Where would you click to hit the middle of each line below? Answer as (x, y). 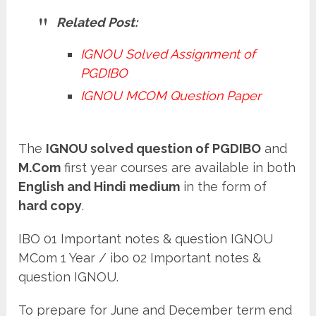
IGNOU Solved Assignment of (168, 54)
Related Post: (97, 22)
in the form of (224, 186)
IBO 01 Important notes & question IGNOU (146, 238)
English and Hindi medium (99, 186)
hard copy (50, 205)
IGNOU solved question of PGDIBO (154, 148)
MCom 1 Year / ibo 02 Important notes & (140, 257)
